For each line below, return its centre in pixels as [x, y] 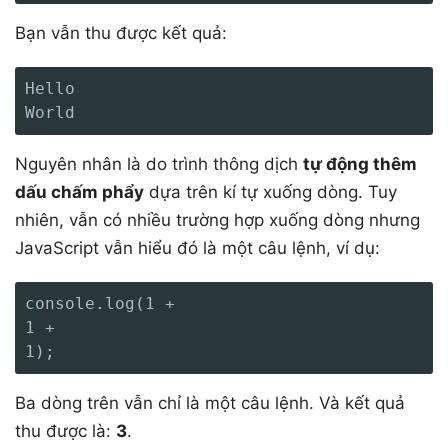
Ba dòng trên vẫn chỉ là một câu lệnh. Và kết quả [210, 402]
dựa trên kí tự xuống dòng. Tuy [270, 191]
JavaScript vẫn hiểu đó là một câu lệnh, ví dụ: [197, 247]
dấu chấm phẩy [79, 191]
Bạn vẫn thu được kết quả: [121, 32]
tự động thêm [360, 163]
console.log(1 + [100, 303]
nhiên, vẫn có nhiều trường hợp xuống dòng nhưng [217, 219]
